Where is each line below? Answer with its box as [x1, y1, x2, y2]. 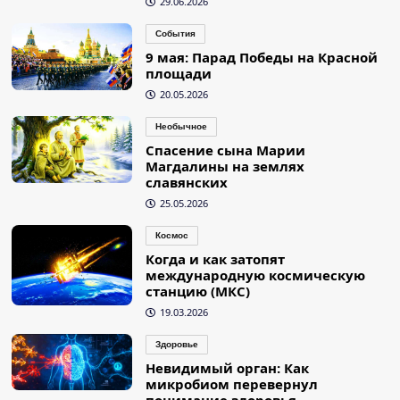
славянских [145, 173, 228, 192]
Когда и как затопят [145, 250, 285, 269]
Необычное [154, 121, 207, 132]
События [154, 29, 196, 39]
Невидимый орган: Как [145, 359, 309, 378]
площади [145, 64, 212, 83]
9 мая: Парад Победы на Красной [145, 48, 378, 67]
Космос [154, 230, 188, 241]
